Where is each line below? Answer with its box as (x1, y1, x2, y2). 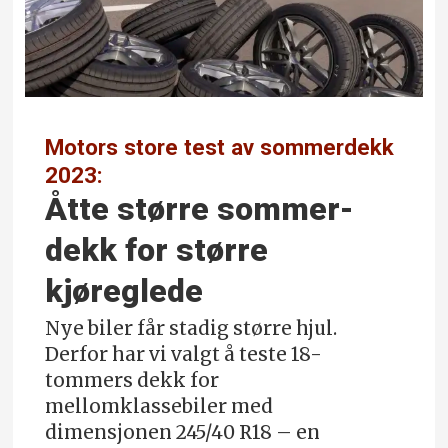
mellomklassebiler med (45, 394, 274, 418)
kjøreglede (45, 272, 204, 310)
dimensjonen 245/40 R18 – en (45, 420, 321, 444)
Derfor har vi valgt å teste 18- (45, 342, 323, 366)
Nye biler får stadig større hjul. (45, 316, 338, 340)
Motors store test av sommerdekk (45, 133, 395, 160)
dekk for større (45, 231, 269, 269)
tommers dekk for (45, 368, 220, 392)
